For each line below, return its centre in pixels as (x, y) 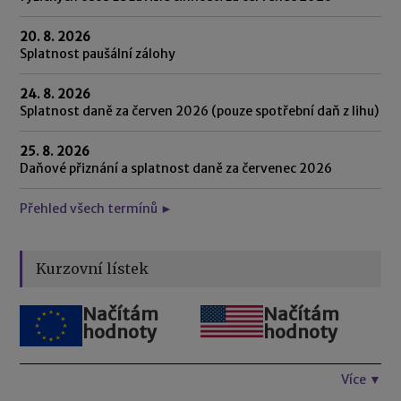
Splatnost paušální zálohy (98, 53)
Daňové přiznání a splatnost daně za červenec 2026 (176, 168)
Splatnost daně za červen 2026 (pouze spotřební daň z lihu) (200, 111)
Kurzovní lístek (93, 268)
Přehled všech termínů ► (97, 208)
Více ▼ (361, 379)
